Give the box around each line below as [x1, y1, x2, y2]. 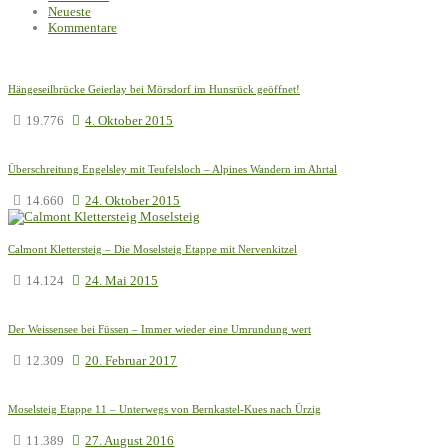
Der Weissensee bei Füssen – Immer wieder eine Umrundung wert [8, 322, 311, 335]
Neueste [48, 3, 91, 19]
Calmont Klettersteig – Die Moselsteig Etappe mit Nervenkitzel [8, 242, 297, 255]
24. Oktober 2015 [85, 192, 181, 208]
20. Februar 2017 [85, 352, 178, 368]
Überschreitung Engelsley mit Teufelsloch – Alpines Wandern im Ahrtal [8, 162, 337, 175]
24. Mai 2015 [85, 272, 159, 288]
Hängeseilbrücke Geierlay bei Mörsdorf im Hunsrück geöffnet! [8, 82, 300, 95]
